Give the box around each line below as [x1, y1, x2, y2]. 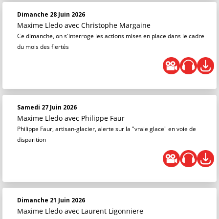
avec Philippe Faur [65, 113, 125, 123]
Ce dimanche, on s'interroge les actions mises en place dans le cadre [17, 32, 204, 40]
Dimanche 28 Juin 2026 [17, 10, 85, 19]
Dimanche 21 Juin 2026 [17, 196, 85, 204]
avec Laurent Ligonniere [65, 206, 143, 216]
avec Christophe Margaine [65, 21, 151, 30]
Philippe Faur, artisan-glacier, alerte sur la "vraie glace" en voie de [17, 125, 196, 133]
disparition [17, 135, 46, 144]
